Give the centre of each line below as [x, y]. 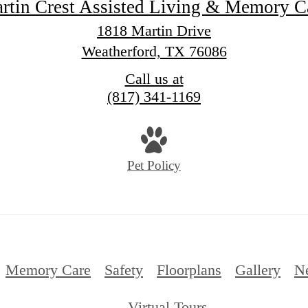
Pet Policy [154, 165]
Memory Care [48, 269]
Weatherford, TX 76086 [154, 52]
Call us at [154, 79]
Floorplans [189, 269]
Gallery [258, 269]
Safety [124, 269]
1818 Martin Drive [154, 31]
